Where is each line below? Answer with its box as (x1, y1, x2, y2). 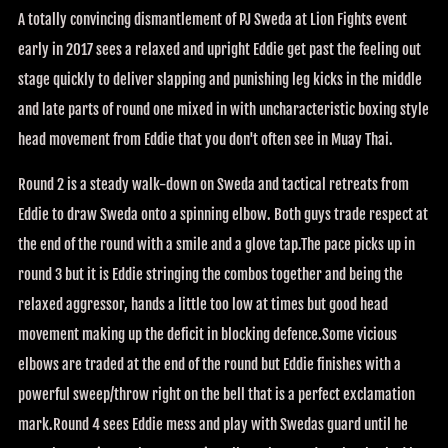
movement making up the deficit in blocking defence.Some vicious (18, 324, 397, 344)
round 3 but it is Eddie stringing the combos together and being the (18, 264, 403, 284)
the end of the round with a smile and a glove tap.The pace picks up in (18, 234, 415, 254)
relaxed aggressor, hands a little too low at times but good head (18, 294, 388, 314)
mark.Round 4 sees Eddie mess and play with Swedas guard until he (18, 414, 408, 434)
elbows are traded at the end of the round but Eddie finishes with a (18, 354, 401, 374)
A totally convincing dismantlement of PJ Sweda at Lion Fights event (18, 9, 407, 29)
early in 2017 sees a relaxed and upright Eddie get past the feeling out (18, 39, 421, 59)
